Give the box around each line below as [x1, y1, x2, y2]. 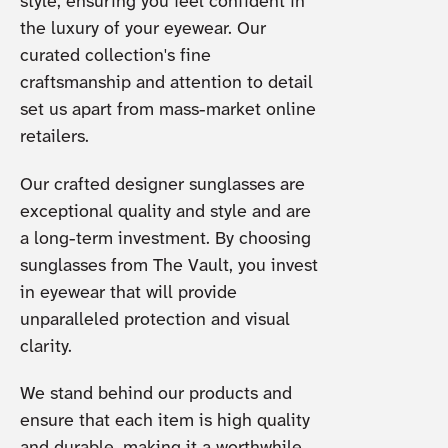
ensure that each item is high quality [19, 412, 310, 432]
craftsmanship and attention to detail [19, 74, 313, 94]
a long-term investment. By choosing [19, 229, 311, 249]
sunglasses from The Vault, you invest [19, 256, 318, 276]
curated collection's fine [19, 47, 211, 67]
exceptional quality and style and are [19, 202, 311, 222]
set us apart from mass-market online [19, 101, 316, 121]
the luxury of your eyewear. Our [19, 20, 266, 40]
